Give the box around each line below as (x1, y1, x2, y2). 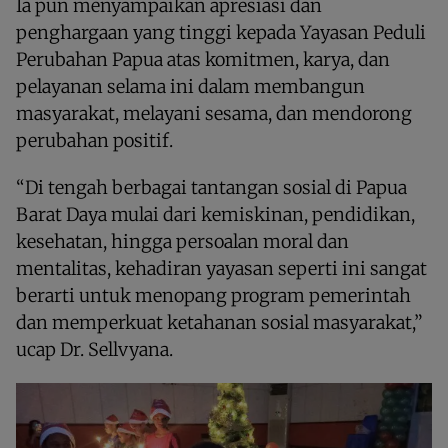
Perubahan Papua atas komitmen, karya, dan (16, 48, 390, 71)
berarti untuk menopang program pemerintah (16, 284, 411, 307)
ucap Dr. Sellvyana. (16, 338, 173, 361)
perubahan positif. (16, 129, 173, 152)
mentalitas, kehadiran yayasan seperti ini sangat (16, 257, 427, 280)
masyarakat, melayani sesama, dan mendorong (16, 102, 412, 125)
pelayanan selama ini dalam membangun (16, 75, 365, 98)
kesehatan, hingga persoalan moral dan (16, 230, 349, 253)
